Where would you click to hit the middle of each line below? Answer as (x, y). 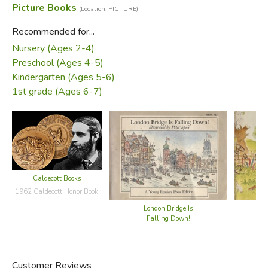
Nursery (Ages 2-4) (53, 48)
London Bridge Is (168, 208)
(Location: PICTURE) (108, 8)
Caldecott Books (57, 178)
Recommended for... (53, 31)
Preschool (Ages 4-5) (57, 63)
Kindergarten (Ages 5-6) (63, 77)
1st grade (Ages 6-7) (57, 91)
